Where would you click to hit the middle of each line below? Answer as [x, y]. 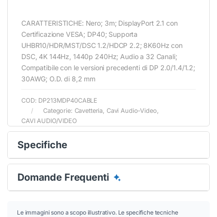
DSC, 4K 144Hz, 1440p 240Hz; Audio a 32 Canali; [99, 56]
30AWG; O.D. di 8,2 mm [59, 78]
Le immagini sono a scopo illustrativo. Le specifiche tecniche [98, 212]
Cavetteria [89, 110]
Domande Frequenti [64, 177]
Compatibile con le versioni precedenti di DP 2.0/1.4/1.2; [108, 67]
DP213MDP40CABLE [68, 100]
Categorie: [59, 110]
